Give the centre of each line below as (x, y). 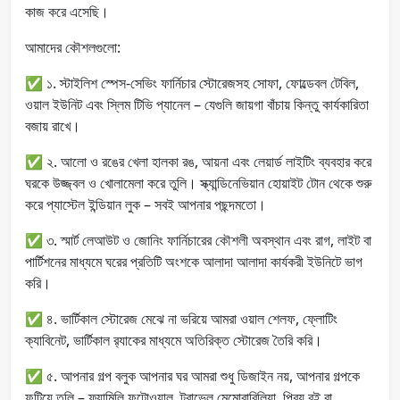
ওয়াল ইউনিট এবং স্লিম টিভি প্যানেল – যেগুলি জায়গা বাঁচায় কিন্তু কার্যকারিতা (197, 104)
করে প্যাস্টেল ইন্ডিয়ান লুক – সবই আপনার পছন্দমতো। (146, 204)
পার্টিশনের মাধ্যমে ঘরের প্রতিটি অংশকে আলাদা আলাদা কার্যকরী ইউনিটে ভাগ (194, 261)
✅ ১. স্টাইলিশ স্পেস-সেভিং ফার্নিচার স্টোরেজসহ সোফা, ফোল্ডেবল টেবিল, (192, 83)
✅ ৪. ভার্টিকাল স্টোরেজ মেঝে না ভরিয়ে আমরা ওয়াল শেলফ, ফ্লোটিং (181, 318)
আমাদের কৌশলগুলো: (73, 47)
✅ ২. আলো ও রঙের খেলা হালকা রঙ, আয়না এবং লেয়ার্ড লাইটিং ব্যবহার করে (198, 161)
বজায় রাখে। (53, 125)
